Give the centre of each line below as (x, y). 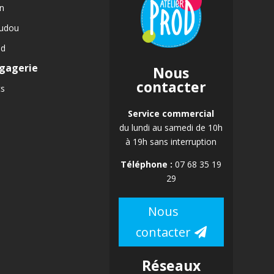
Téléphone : (147, 165)
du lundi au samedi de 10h (171, 128)
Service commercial (171, 114)
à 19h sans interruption (171, 142)
